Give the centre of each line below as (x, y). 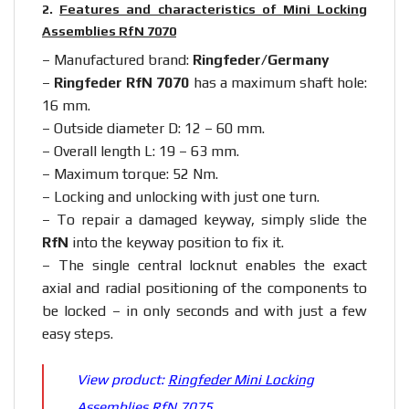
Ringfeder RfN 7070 (122, 83)
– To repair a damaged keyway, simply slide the (204, 220)
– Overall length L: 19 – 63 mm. (141, 152)
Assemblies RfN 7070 (109, 31)
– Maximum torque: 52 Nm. (130, 174)
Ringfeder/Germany (261, 60)
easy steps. (78, 334)
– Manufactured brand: (117, 60)
